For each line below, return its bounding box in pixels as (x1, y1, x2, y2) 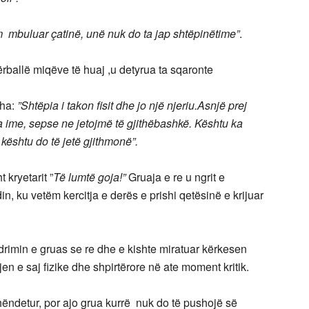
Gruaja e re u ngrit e (126, 169, 225, 185)
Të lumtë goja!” (53, 169, 126, 185)
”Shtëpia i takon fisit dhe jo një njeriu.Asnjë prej (17, 97, 247, 113)
